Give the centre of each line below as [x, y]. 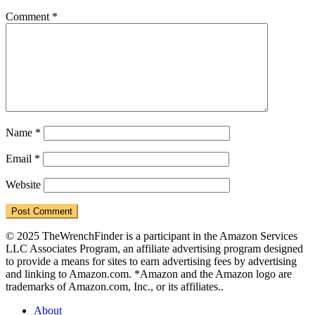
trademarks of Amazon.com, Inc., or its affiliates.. [115, 287]
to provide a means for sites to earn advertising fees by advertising [151, 262]
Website [23, 185]
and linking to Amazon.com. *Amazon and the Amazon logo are [149, 274]
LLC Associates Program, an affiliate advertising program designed [154, 249]
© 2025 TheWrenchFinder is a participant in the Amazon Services [152, 236]
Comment [29, 17]
